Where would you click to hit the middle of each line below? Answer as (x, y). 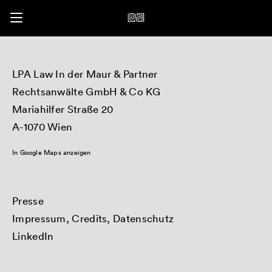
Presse (28, 201)
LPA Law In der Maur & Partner (85, 74)
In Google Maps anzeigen (52, 152)
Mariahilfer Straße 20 (63, 109)
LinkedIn (33, 236)
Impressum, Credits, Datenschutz (93, 218)
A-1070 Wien (42, 127)
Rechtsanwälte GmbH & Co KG (86, 91)
